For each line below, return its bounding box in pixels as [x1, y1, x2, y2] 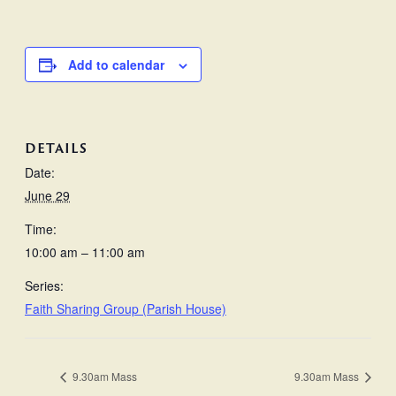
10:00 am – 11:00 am [25, 243, 145, 262]
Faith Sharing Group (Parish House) [25, 300, 226, 318]
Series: [25, 277, 64, 295]
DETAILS [25, 139, 88, 158]
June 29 [25, 187, 70, 205]
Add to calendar [68, 55, 164, 73]
